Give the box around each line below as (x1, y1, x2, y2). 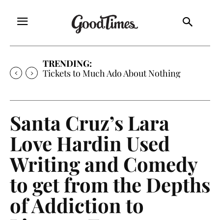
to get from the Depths (10, 171, 210, 197)
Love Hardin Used (10, 130, 170, 156)
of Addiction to (10, 192, 144, 218)
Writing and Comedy (10, 150, 197, 177)
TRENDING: (43, 57, 92, 69)
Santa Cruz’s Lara (10, 109, 169, 136)
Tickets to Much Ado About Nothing (43, 67, 181, 79)
